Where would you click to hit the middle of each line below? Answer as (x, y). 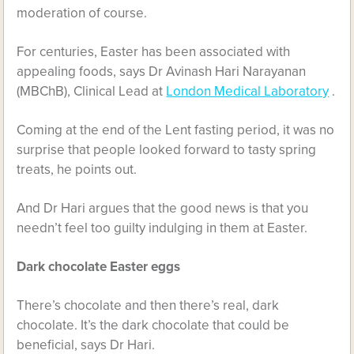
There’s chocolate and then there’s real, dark (148, 305)
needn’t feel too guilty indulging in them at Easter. (162, 228)
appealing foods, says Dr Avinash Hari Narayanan (162, 72)
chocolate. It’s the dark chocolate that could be (153, 325)
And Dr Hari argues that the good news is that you (163, 208)
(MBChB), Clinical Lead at (92, 91)
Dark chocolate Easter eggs (99, 267)
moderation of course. (82, 13)
